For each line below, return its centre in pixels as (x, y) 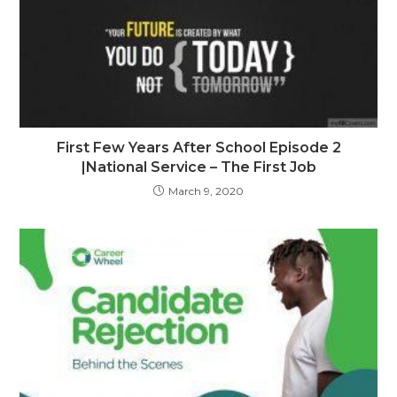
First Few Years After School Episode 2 (198, 147)
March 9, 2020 (206, 191)
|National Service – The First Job (198, 167)
